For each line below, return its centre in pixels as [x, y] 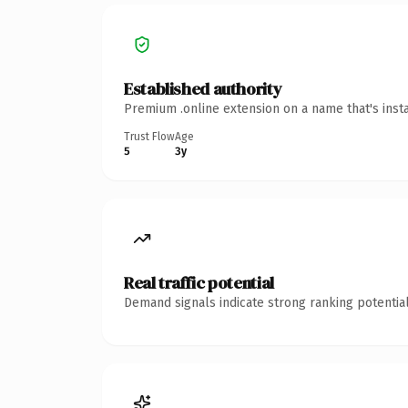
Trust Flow [149, 136]
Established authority [203, 88]
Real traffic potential [199, 282]
